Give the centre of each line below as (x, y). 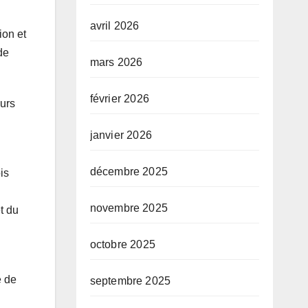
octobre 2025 (122, 244)
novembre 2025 (129, 208)
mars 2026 (116, 62)
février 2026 (119, 99)
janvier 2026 (121, 135)
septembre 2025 (130, 281)
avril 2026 (114, 26)
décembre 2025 (129, 172)
